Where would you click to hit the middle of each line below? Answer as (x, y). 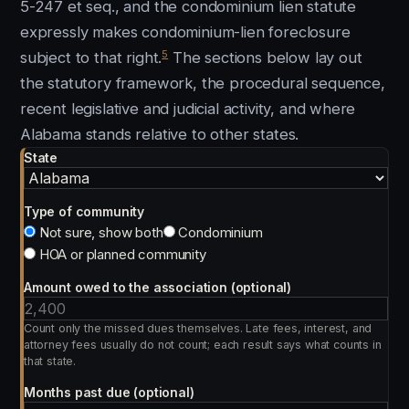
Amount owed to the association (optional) (158, 287)
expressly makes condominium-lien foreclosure (185, 32)
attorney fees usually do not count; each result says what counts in (203, 345)
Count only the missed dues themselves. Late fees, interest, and (198, 328)
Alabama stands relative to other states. (160, 134)
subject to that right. (91, 58)
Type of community (84, 211)
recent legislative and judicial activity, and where (188, 109)
